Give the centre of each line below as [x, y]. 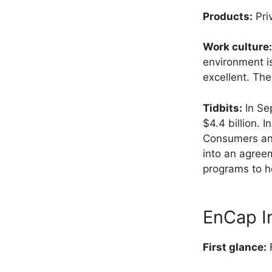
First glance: [235, 247]
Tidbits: [223, 108]
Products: [228, 16]
